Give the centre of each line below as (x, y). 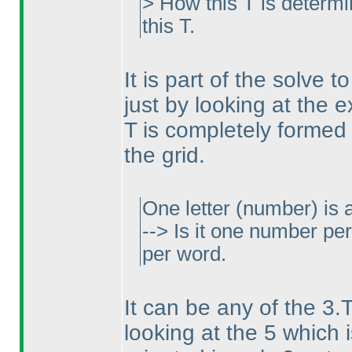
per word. (184, 254)
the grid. (164, 155)
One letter (189, 208)
